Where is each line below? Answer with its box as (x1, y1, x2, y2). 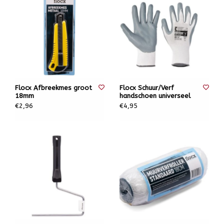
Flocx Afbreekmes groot (15, 84, 92, 91)
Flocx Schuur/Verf (119, 84, 174, 91)
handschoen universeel (119, 92, 190, 99)
